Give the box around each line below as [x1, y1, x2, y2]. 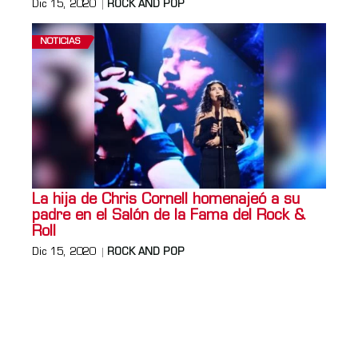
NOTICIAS [40, 37, 80, 46]
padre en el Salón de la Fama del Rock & [32, 208, 305, 224]
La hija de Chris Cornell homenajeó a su [32, 192, 300, 208]
